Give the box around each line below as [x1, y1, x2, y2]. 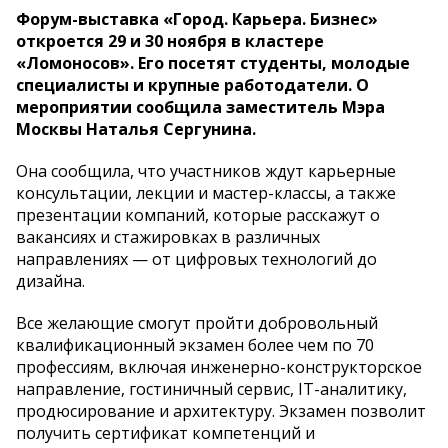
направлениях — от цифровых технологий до [16, 248, 377, 271]
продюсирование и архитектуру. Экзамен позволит [16, 400, 426, 423]
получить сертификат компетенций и [16, 422, 315, 445]
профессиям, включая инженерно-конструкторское [16, 356, 422, 379]
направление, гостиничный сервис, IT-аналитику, [16, 378, 407, 401]
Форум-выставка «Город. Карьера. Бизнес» [16, 8, 378, 31]
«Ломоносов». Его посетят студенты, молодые [16, 52, 410, 75]
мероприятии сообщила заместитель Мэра [16, 96, 385, 119]
